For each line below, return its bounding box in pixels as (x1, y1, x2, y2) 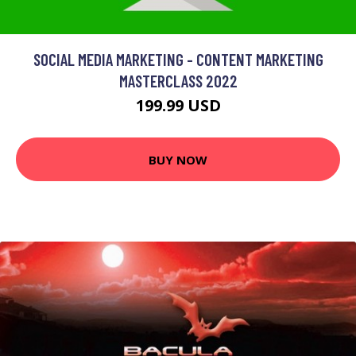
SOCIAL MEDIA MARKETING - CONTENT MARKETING (33, 49, 323, 70)
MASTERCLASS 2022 (118, 71, 238, 91)
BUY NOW (149, 151, 207, 168)
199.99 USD (135, 95, 221, 117)
